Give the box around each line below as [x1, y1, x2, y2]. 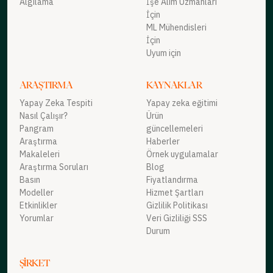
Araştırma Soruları [19, 161, 88, 172]
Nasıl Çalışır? [19, 110, 68, 121]
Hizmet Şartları [146, 187, 204, 198]
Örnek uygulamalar [146, 149, 218, 160]
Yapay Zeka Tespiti [19, 97, 93, 108]
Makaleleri [19, 149, 60, 160]
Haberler [146, 136, 180, 147]
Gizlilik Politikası [146, 200, 208, 211]
